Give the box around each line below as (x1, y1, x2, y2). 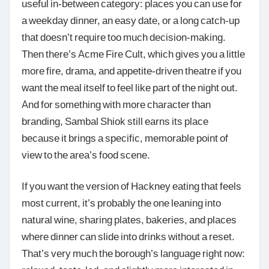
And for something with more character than (22, 97, 211, 111)
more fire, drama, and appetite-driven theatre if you (22, 64, 241, 77)
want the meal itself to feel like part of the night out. (22, 80, 238, 94)
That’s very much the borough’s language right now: (22, 246, 245, 259)
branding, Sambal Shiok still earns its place (22, 114, 208, 128)
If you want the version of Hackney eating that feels (22, 178, 241, 192)
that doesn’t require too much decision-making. (22, 30, 226, 44)
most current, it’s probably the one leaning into (22, 195, 221, 209)
